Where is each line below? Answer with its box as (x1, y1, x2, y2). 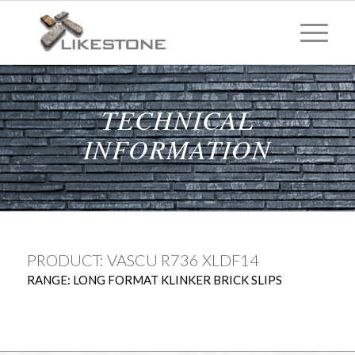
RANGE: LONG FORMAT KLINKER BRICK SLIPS (26, 272, 282, 287)
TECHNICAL (101, 101, 254, 137)
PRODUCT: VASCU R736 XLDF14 (26, 250, 259, 269)
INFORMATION (83, 131, 272, 166)
